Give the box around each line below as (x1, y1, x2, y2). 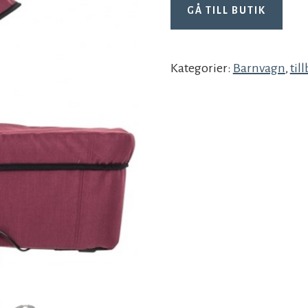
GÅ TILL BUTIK (186, 5, 266, 16)
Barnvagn (232, 61, 285, 76)
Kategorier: (170, 61, 233, 76)
